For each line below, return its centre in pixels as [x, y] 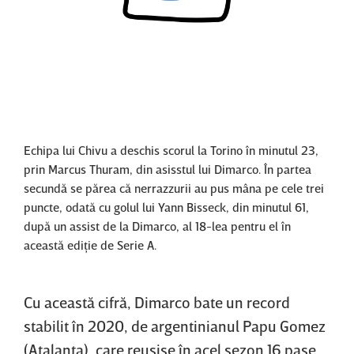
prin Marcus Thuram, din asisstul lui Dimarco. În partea [168, 169]
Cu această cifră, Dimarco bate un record [157, 302]
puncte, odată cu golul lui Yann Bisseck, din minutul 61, [166, 207]
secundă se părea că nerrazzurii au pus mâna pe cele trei [174, 188]
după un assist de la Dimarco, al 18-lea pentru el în [157, 226]
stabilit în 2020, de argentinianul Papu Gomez [175, 326]
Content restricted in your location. [177, 51]
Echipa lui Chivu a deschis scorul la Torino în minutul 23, [171, 151]
